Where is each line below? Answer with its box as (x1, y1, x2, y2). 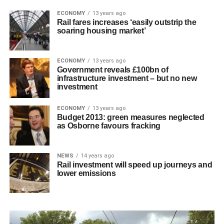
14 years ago (80, 152, 114, 159)
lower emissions (56, 169, 116, 178)
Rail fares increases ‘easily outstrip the (56, 18, 196, 27)
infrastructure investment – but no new (56, 74, 197, 83)
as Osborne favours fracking (56, 121, 161, 130)
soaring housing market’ (56, 26, 146, 35)
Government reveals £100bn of (56, 65, 168, 74)
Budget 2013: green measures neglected (56, 113, 204, 122)
